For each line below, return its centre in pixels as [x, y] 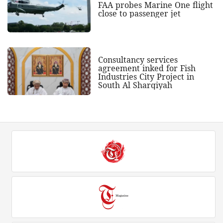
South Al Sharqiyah [135, 85]
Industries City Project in [146, 76]
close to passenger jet [139, 14]
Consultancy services [138, 59]
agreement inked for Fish [147, 68]
